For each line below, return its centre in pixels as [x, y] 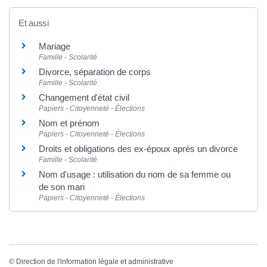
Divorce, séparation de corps [95, 72]
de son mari [62, 187]
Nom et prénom [69, 123]
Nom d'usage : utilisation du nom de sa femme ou [135, 174]
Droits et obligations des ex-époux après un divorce [138, 148]
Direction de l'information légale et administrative [95, 261]
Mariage [55, 46]
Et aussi [34, 23]
